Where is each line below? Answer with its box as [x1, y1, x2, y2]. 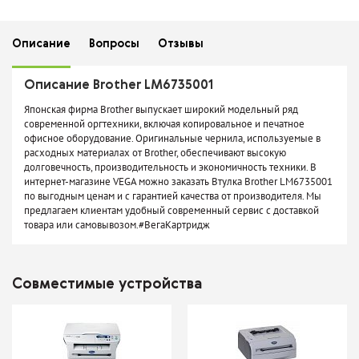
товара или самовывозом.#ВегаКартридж [24, 218, 210, 232]
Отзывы [158, 38, 204, 50]
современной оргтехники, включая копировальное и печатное [24, 117, 305, 131]
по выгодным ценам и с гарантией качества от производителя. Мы [24, 189, 321, 204]
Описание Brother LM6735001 [24, 79, 214, 93]
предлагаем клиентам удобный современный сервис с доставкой [24, 204, 319, 218]
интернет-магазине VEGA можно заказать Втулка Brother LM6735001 [24, 175, 333, 189]
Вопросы [89, 38, 139, 50]
